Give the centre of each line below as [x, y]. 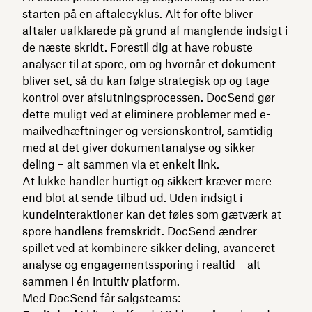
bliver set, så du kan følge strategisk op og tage [146, 80]
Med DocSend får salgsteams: [101, 298]
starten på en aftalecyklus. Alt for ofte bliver [138, 14]
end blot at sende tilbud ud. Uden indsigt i [132, 197]
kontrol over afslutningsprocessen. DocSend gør [149, 97]
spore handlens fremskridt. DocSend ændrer [140, 231]
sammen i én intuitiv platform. [101, 281]
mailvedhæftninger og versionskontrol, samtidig [148, 131]
